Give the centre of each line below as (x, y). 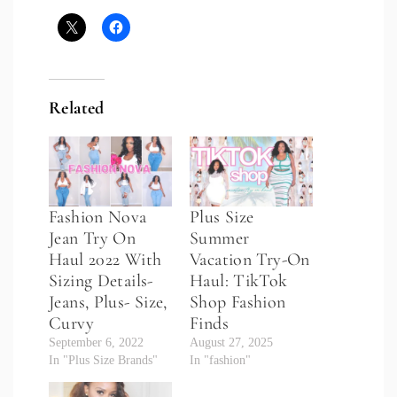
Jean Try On (93, 238)
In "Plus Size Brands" (103, 360)
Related (77, 108)
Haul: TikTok (239, 280)
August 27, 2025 (231, 342)
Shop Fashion (238, 302)
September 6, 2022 (96, 342)
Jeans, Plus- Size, (108, 302)
